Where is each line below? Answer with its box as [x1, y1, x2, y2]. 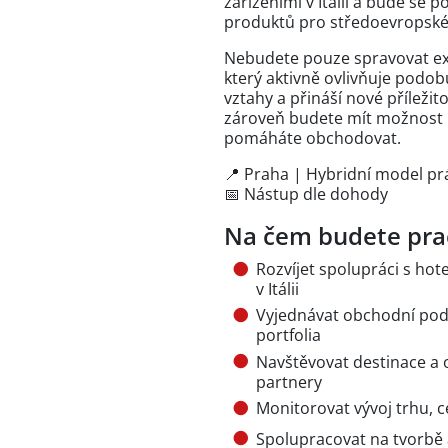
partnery [256, 370, 322, 393]
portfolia [256, 324, 321, 347]
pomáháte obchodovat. [224, 127, 401, 149]
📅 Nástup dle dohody [224, 183, 388, 205]
